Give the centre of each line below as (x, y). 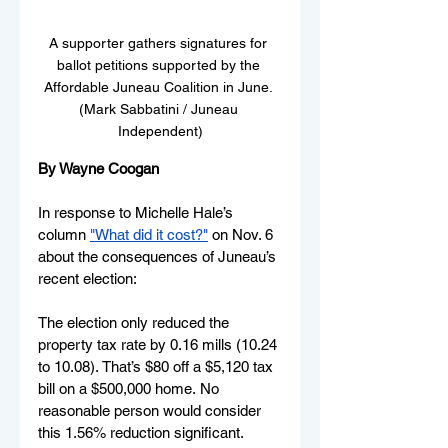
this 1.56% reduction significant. (142, 432)
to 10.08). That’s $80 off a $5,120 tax (157, 366)
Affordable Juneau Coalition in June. (160, 86)
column (64, 234)
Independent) (160, 130)
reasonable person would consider (151, 410)
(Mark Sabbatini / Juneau (160, 108)
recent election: (89, 278)
